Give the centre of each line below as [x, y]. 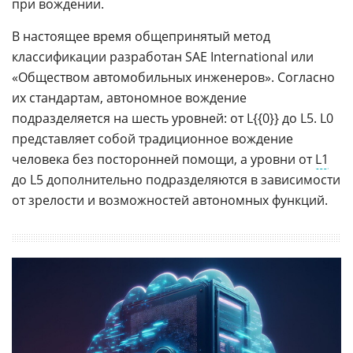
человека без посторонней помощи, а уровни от [163, 159]
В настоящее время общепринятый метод [141, 36]
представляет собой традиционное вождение [152, 138]
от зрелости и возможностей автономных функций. [170, 200]
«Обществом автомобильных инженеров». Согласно [173, 77]
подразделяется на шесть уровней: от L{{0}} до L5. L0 [173, 118]
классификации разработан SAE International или [163, 56]
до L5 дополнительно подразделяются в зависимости [176, 179]
